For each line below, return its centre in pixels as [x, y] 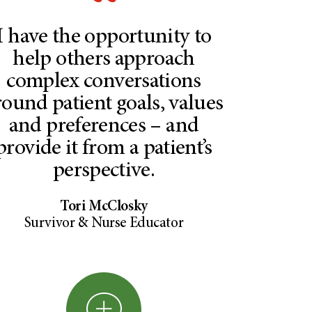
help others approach [104, 60]
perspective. [104, 171]
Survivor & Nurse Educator [104, 224]
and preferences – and [104, 126]
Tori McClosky [104, 207]
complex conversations [104, 82]
